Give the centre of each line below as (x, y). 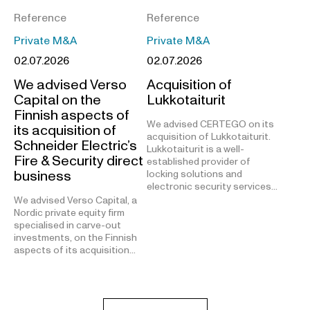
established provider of (199, 161)
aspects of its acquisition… (75, 250)
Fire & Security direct (79, 161)
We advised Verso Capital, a (75, 200)
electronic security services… (212, 186)
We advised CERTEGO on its (210, 124)
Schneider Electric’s (75, 146)
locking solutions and (194, 174)
